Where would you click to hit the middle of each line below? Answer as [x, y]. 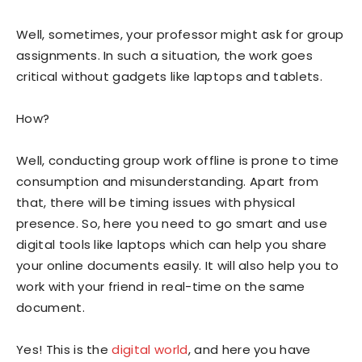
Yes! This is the [64, 350]
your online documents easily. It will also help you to [178, 266]
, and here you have [249, 350]
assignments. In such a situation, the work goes [165, 56]
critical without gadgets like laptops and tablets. [170, 77]
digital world [150, 350]
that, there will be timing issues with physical [156, 203]
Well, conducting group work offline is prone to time [178, 161]
